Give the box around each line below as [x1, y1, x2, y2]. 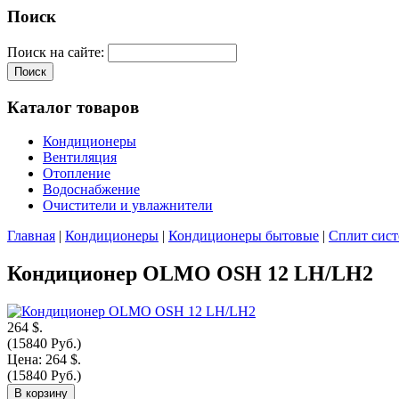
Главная [7, 228, 55, 244]
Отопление [43, 166, 110, 182]
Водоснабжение [43, 182, 140, 198]
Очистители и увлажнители [43, 198, 213, 214]
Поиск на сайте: [7, 44, 108, 60]
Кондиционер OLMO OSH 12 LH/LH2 [7, 262, 373, 286]
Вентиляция [43, 150, 117, 166]
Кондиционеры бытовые [168, 228, 319, 244]
